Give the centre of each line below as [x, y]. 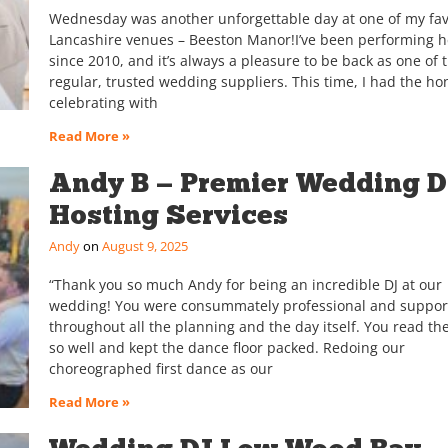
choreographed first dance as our [160, 369]
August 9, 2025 [143, 246]
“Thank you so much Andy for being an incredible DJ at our [245, 285]
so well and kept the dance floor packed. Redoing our [226, 348]
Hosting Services [168, 215]
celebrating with [103, 103]
